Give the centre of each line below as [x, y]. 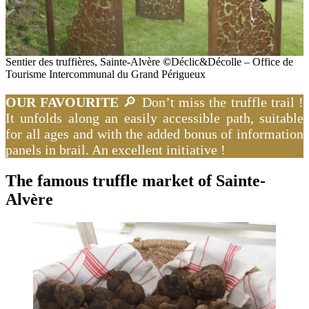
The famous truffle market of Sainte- [136, 180]
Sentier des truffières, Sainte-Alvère [84, 61]
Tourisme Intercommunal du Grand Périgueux [106, 74]
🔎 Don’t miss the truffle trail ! [211, 102]
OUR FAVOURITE [62, 102]
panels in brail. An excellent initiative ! [116, 149]
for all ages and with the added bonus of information [154, 133]
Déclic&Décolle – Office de [232, 61]
